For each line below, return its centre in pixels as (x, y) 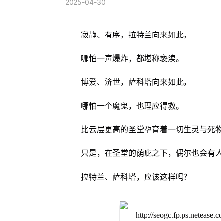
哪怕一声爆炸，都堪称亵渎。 (132, 58)
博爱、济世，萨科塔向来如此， (136, 82)
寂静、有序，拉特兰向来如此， (136, 35)
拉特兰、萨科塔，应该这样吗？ (136, 177)
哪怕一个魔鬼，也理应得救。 (132, 106)
